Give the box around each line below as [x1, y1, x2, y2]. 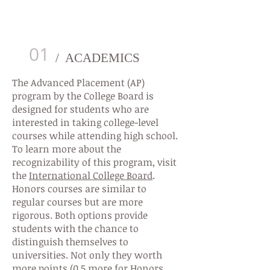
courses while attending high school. [12, 129, 178, 142]
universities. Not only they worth [12, 248, 162, 262]
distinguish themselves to [12, 235, 128, 248]
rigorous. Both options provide [12, 209, 148, 222]
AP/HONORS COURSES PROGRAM [9, 17, 151, 29]
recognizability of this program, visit [12, 155, 177, 169]
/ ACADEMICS [55, 51, 140, 65]
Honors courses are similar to [12, 182, 146, 195]
